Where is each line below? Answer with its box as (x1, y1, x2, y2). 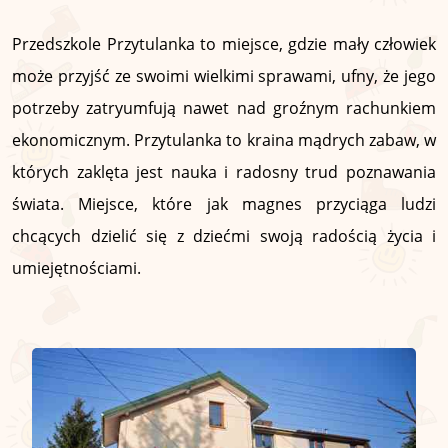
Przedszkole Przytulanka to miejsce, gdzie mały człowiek (12, 33, 436, 56)
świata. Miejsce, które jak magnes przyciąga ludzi (12, 193, 436, 216)
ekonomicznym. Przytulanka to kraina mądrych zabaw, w (12, 129, 436, 152)
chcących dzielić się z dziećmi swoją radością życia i (12, 225, 436, 248)
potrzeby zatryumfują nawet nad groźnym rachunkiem (12, 97, 436, 120)
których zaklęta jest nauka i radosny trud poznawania (12, 161, 436, 184)
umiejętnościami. (12, 257, 141, 280)
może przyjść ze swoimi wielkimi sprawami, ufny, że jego (12, 65, 436, 88)
